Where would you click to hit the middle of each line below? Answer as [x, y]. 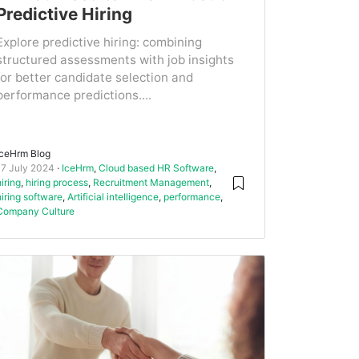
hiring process [57, 183]
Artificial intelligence [113, 197]
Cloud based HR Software [157, 168]
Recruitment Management [151, 183]
